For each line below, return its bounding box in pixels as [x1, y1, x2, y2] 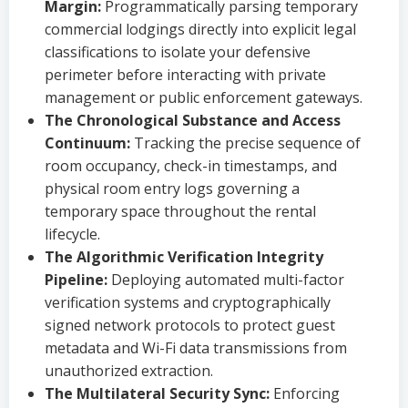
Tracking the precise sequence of [130, 133, 361, 153]
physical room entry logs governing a [45, 178, 300, 199]
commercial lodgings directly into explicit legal [45, 19, 356, 39]
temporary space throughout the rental [45, 201, 316, 221]
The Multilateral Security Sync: [45, 383, 270, 403]
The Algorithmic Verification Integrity [45, 247, 323, 267]
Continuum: [45, 133, 130, 153]
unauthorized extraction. [45, 361, 213, 381]
